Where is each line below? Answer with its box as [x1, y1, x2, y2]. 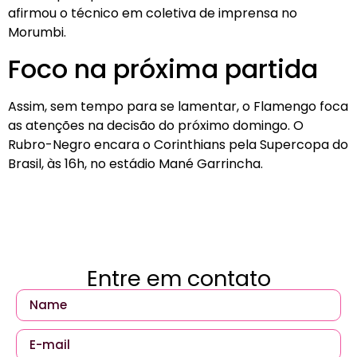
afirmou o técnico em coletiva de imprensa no [8, 4, 297, 23]
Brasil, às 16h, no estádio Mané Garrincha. [8, 154, 263, 173]
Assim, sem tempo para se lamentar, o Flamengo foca [8, 96, 348, 116]
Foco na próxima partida [8, 50, 318, 87]
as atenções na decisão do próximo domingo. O [8, 116, 304, 135]
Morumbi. [8, 23, 66, 42]
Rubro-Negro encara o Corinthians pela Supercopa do [8, 135, 348, 154]
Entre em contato [86, 263, 271, 293]
